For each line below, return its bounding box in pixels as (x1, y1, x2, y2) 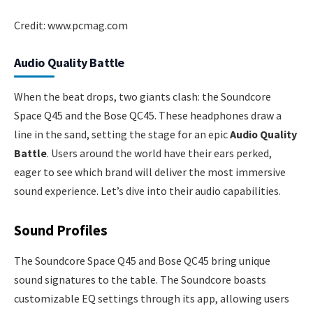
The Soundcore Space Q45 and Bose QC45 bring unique (14, 253, 270, 268)
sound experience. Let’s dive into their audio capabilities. (14, 183, 281, 198)
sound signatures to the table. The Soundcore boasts (14, 272, 266, 286)
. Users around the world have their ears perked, (47, 145, 272, 160)
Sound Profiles (14, 221, 108, 240)
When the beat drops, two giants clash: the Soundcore (14, 89, 271, 103)
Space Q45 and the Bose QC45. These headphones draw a (14, 108, 282, 122)
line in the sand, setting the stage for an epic (14, 126, 230, 141)
